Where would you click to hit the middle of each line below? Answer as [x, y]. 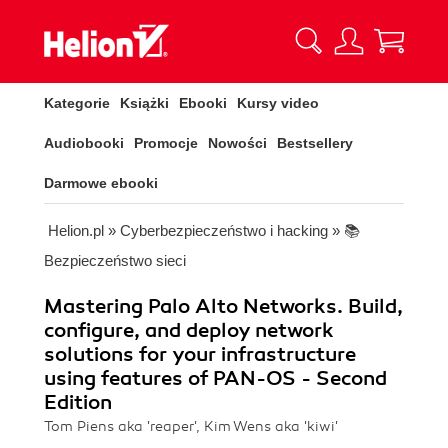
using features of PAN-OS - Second [215, 378]
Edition [78, 402]
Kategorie [77, 103]
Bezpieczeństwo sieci [115, 260]
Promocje [166, 143]
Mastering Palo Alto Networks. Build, [223, 306]
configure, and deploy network [189, 330]
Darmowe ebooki [101, 183]
